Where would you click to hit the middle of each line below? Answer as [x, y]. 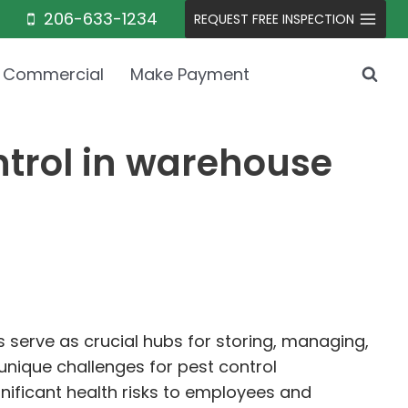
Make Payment [189, 74]
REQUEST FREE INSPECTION [274, 19]
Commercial [54, 74]
